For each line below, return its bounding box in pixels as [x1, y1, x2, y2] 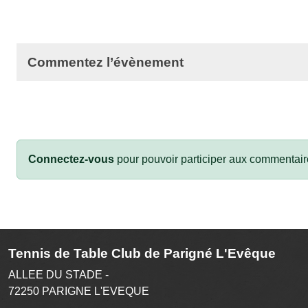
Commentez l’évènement [27, 54, 184, 69]
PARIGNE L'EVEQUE [42, 285, 149, 297]
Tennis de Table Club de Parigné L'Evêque [8, 245, 276, 261]
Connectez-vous [28, 153, 114, 165]
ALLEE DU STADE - [8, 268, 109, 280]
